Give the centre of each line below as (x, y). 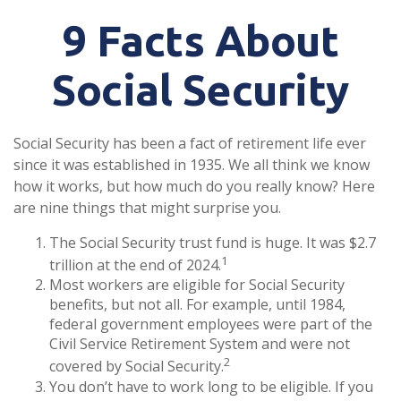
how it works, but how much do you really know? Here (194, 186)
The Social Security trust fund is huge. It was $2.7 (213, 243)
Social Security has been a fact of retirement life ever (190, 143)
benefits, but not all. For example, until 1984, (197, 305)
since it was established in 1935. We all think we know (192, 165)
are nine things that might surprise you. (147, 208)
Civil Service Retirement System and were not (200, 344)
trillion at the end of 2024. (135, 265)
